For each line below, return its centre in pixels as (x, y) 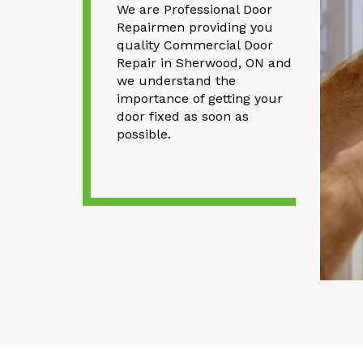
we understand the (176, 81)
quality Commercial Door (194, 45)
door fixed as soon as (182, 117)
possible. (143, 135)
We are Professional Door (194, 10)
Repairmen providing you (194, 28)
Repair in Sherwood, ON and (204, 63)
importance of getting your (199, 99)
